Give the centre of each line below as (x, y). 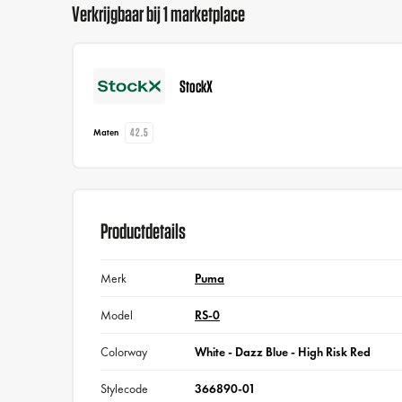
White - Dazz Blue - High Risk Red (282, 352)
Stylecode (125, 389)
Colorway (124, 352)
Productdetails (144, 231)
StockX (197, 86)
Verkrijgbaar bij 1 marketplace (158, 13)
